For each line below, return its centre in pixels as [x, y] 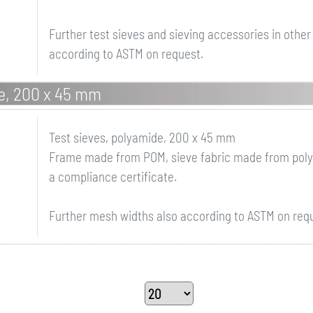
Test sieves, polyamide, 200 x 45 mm [142, 137]
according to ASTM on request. [126, 53]
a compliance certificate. [112, 176]
